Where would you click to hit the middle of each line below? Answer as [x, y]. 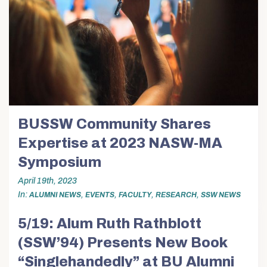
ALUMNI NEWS [55, 195]
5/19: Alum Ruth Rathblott [110, 223]
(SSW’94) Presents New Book [122, 242]
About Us [133, 17]
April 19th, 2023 [47, 181]
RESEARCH [176, 195]
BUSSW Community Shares [114, 124]
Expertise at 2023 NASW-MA [120, 143]
